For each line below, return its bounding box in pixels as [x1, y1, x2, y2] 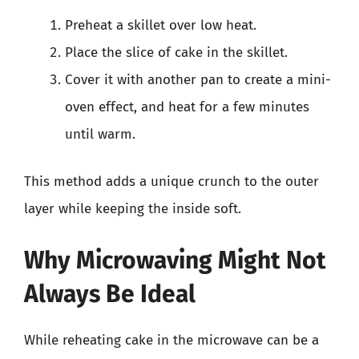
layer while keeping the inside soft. [24, 200, 241, 217]
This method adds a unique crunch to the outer [24, 173, 319, 190]
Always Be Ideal [24, 279, 196, 309]
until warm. [65, 125, 135, 143]
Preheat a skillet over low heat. [65, 16, 256, 34]
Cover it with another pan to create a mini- [65, 71, 331, 88]
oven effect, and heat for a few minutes [65, 98, 309, 115]
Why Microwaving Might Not [24, 245, 326, 275]
